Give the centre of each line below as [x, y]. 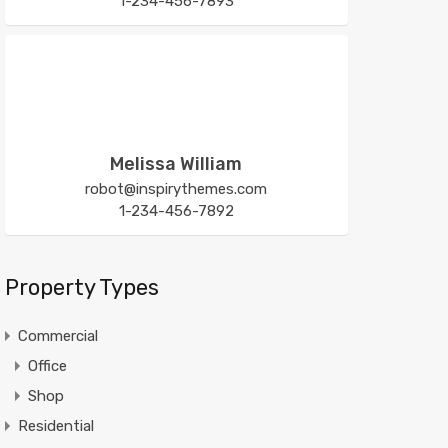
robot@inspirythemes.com [176, 188]
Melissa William [176, 163]
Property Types [81, 287]
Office [47, 365]
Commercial [57, 335]
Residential [55, 425]
